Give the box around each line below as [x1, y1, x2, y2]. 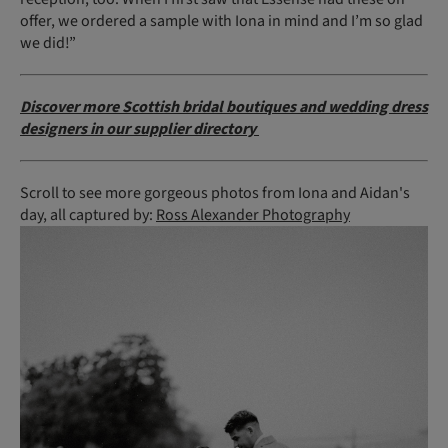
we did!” [20, 31, 79, 54]
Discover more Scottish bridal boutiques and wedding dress [20, 95, 428, 118]
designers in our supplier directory [20, 117, 259, 140]
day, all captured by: [20, 203, 156, 226]
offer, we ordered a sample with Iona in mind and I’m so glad [20, 9, 423, 32]
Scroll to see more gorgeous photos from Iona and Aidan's [20, 181, 410, 204]
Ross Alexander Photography [156, 203, 350, 226]
